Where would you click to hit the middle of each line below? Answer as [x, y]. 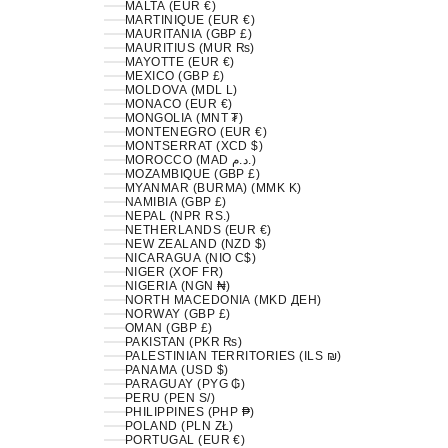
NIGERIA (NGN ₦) [177, 286]
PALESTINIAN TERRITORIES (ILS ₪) [233, 356]
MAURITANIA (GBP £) [188, 34]
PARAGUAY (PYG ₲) [185, 384]
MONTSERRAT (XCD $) [194, 146]
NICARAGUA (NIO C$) [190, 258]
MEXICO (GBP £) [174, 76]
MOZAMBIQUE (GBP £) [192, 174]
